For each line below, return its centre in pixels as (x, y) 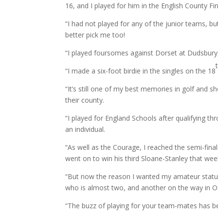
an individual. (85, 129)
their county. (85, 100)
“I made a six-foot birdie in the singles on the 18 (141, 71)
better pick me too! (95, 35)
